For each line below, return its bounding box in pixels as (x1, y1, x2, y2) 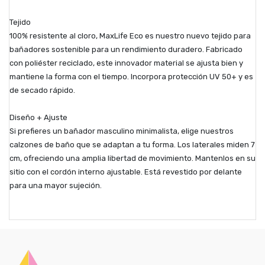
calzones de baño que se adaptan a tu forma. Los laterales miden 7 (9, 140, 255, 149)
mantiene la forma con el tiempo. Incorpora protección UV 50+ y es (9, 72, 253, 81)
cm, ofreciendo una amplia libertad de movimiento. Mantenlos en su (9, 153, 256, 163)
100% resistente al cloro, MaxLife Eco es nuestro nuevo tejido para (9, 31, 251, 40)
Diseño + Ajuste (9, 112, 67, 122)
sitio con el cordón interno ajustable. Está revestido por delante (9, 167, 242, 176)
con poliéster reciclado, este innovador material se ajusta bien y (9, 58, 243, 67)
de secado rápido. (9, 85, 75, 95)
